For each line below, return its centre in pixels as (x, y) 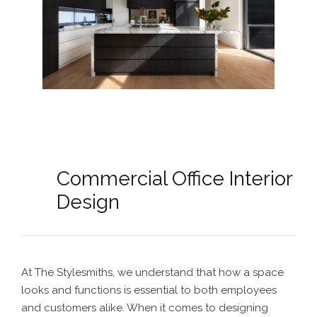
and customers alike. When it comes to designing (145, 308)
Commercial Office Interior (174, 179)
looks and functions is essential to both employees (149, 290)
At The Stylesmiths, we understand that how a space (152, 273)
